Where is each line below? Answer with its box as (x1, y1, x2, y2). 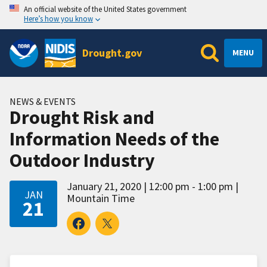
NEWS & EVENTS (10, 95, 76, 107)
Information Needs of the (10, 126, 219, 151)
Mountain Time (67, 191, 135, 205)
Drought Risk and (10, 105, 154, 129)
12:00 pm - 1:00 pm (149, 179, 233, 193)
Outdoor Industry (10, 148, 155, 172)
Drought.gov (82, 45, 142, 60)
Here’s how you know (24, 14, 93, 23)
